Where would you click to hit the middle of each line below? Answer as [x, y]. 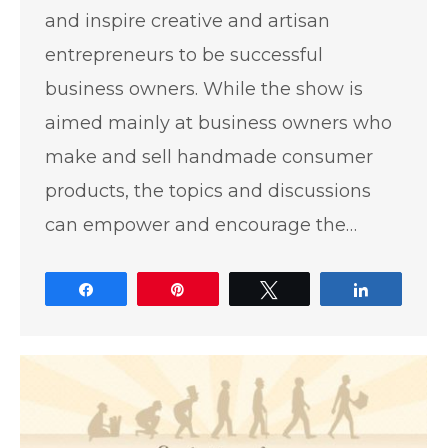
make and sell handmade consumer [209, 156]
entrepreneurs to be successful [184, 54]
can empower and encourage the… [201, 224]
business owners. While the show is [204, 88]
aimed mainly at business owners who [218, 122]
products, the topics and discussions [208, 190]
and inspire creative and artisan [187, 20]
